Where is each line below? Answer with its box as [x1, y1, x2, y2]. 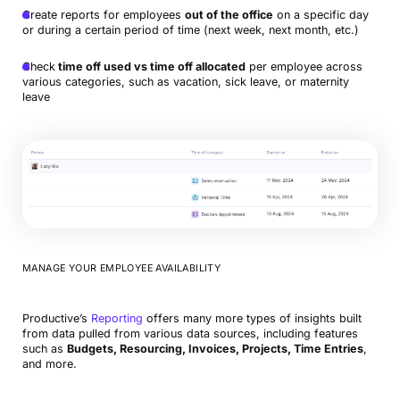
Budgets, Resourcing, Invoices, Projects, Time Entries [66, 342, 363, 356]
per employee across [245, 59, 362, 73]
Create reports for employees [21, 7, 185, 21]
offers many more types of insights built [142, 312, 362, 326]
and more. [21, 357, 77, 371]
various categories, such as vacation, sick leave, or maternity [21, 74, 349, 88]
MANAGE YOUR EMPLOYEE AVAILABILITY [21, 262, 221, 275]
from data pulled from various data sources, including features [21, 327, 358, 341]
